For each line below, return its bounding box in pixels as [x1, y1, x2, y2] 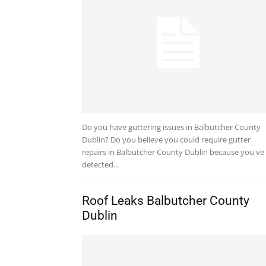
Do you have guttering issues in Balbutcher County [82, 122, 261, 133]
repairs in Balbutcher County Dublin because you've [82, 147, 264, 158]
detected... [82, 159, 119, 170]
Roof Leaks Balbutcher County [82, 194, 249, 208]
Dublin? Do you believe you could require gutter [82, 134, 251, 145]
